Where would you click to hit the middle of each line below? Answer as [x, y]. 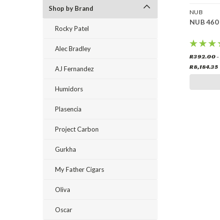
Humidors [69, 89]
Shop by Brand [71, 8]
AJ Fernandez [74, 69]
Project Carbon [77, 129]
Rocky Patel [72, 28]
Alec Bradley [73, 49]
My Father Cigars [80, 169]
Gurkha [66, 149]
